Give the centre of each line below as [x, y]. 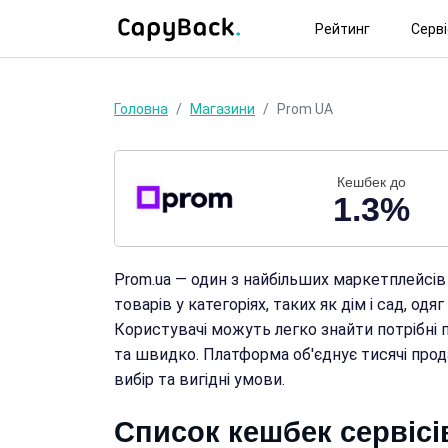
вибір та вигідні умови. [199, 379]
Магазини [222, 109]
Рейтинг [342, 28]
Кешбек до [372, 182]
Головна [141, 109]
